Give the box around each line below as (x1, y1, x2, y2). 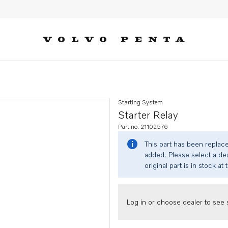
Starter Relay (118, 108, 178, 121)
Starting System (118, 98, 163, 106)
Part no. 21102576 (118, 123, 168, 130)
